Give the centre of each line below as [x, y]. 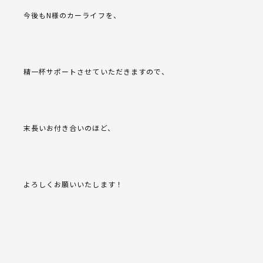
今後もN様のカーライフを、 [72, 15]
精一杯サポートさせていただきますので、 [96, 72]
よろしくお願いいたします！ [73, 184]
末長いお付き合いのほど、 [69, 128]
